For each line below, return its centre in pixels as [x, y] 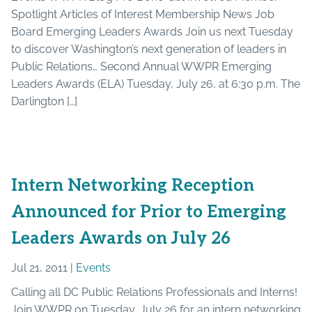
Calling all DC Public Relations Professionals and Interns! [154, 292]
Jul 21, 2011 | [44, 267]
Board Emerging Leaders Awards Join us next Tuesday [152, 31]
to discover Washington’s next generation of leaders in [149, 49]
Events [93, 267]
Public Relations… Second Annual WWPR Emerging [141, 66]
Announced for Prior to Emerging [149, 212]
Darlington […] [44, 101]
